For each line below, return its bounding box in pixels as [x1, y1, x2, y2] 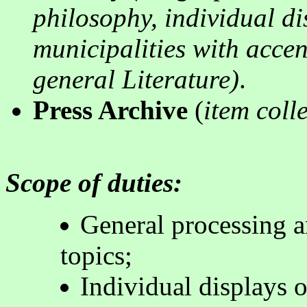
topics [60, 240, 125, 270]
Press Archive [33, 95, 188, 125]
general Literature [33, 64, 230, 94]
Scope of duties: [5, 167, 182, 197]
